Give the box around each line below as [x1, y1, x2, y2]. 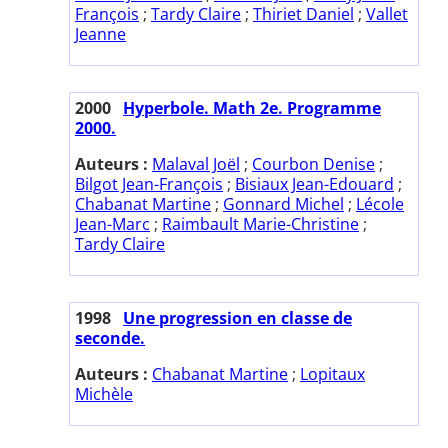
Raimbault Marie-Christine [162, 212, 359, 235]
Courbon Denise [252, 152, 375, 175]
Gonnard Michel [223, 192, 344, 215]
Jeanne [75, 22, 126, 45]
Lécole [356, 192, 404, 215]
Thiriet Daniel [253, 2, 354, 25]
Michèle [75, 382, 133, 405]
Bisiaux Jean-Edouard [235, 172, 394, 195]
